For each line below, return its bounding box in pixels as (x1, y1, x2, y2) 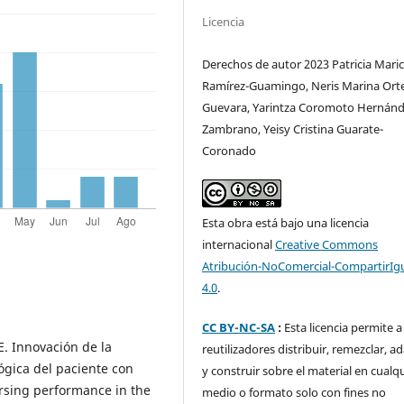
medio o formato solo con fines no (202, 383, 387, 400)
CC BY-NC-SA (202, 318, 276, 335)
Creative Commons (275, 235, 379, 252)
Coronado (202, 142, 257, 159)
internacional (202, 235, 276, 252)
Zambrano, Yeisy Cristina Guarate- (202, 120, 384, 137)
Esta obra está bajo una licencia (202, 214, 370, 231)
